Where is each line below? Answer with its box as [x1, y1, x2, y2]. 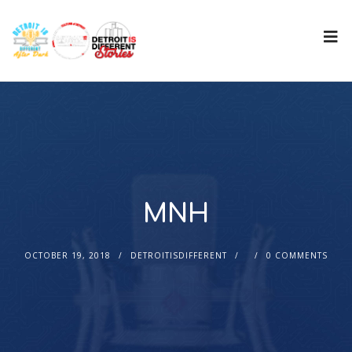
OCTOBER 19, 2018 [24, 250, 111, 262]
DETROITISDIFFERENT [130, 250, 227, 262]
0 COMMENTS [266, 250, 328, 262]
